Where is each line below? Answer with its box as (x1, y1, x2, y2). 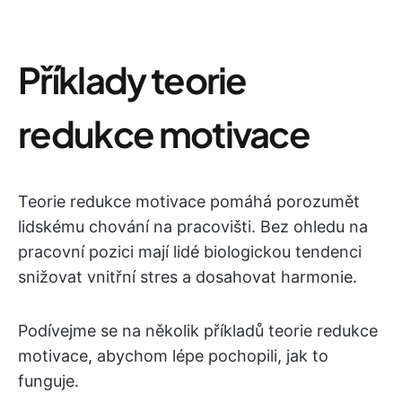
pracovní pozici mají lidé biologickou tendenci (18, 242, 362, 262)
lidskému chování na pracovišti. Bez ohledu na (18, 217, 368, 237)
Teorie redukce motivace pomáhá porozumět (18, 192, 360, 212)
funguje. (18, 371, 79, 391)
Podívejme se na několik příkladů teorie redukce (18, 321, 378, 341)
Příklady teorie (18, 57, 247, 103)
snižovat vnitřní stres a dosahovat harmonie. (18, 267, 357, 287)
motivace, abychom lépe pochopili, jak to (18, 346, 328, 366)
